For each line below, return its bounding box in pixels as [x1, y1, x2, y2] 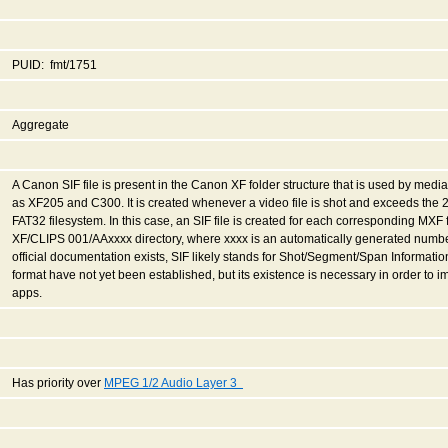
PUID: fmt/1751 [12, 57, 97, 72]
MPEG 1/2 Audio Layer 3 [104, 375, 243, 390]
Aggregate [12, 117, 69, 132]
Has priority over [12, 375, 104, 390]
